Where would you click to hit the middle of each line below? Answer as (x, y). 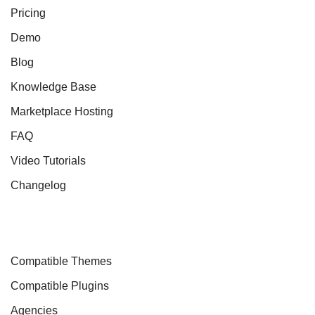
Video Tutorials (48, 160)
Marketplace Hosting (62, 111)
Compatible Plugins (60, 285)
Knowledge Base (53, 86)
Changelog (38, 185)
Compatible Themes (61, 261)
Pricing (28, 13)
